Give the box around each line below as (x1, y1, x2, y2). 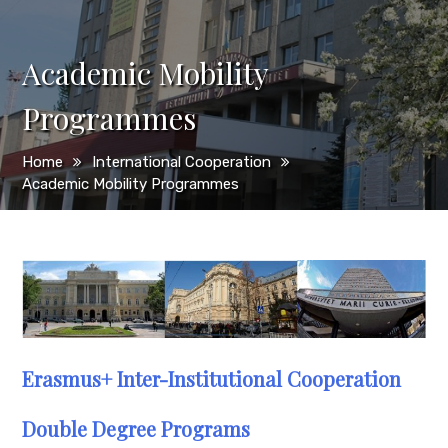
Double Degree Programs (22, 415, 251, 443)
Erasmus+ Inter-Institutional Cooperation (22, 365, 402, 393)
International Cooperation (92, 153, 272, 171)
